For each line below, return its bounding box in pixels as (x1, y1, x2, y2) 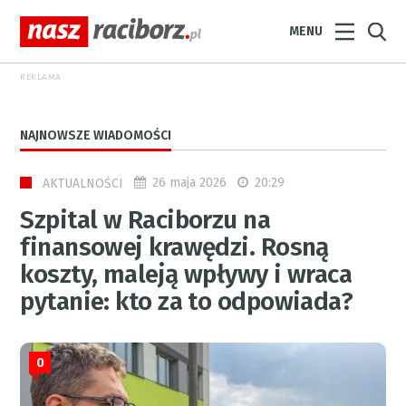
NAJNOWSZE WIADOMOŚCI (20, 128, 172, 143)
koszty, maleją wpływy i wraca (20, 258, 353, 289)
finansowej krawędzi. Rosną (20, 231, 329, 262)
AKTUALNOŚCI (43, 175, 124, 191)
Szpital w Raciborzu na (20, 204, 271, 235)
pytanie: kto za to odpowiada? (20, 285, 353, 316)
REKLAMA (20, 72, 62, 82)
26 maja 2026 (152, 175, 227, 190)
